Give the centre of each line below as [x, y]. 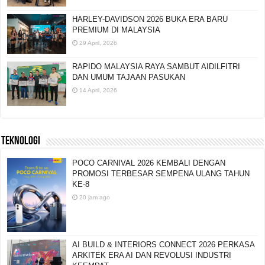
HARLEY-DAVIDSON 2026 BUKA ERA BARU [150, 20]
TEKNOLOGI [21, 141]
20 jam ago [95, 197]
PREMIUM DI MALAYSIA [117, 30]
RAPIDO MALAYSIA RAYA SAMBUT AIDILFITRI [156, 66]
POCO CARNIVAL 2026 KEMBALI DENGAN [149, 163]
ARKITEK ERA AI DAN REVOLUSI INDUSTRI [152, 255]
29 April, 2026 [98, 43]
